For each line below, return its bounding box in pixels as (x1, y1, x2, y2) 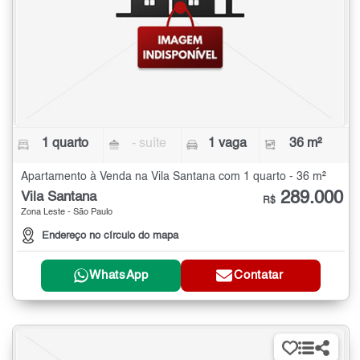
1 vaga (207, 137, 247, 150)
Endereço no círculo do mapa (42, 230, 178, 241)
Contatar (234, 269, 284, 282)
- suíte (132, 137, 167, 150)
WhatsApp (89, 269, 149, 282)
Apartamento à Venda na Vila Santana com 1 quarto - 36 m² (21, 170, 326, 182)
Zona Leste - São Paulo (21, 207, 112, 217)
